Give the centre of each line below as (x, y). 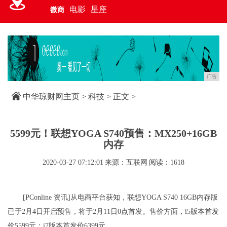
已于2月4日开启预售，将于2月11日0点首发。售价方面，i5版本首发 (113, 212)
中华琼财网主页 (51, 97)
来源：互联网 (126, 162)
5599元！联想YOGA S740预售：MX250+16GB (113, 133)
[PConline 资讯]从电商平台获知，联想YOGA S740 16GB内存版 (120, 197)
